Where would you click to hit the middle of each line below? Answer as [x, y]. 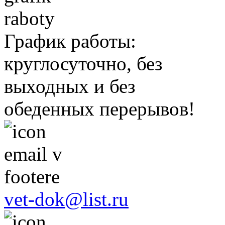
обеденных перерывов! [99, 109]
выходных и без [70, 86]
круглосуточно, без [83, 64]
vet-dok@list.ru [66, 199]
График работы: [70, 41]
